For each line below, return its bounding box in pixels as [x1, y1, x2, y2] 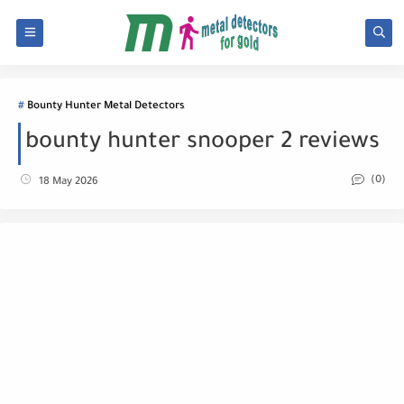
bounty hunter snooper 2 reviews [25, 131, 380, 156]
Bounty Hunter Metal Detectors [27, 101, 185, 113]
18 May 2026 [39, 177, 98, 189]
